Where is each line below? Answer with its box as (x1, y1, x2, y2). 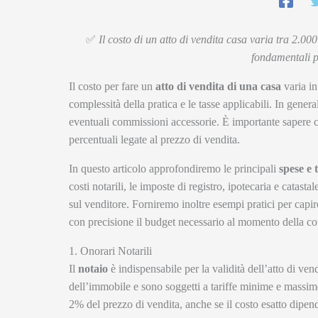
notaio (78, 263, 108, 275)
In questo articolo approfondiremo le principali (69, 163, 279, 175)
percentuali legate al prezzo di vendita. (69, 133, 240, 146)
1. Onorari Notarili (69, 245, 152, 258)
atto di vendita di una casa (155, 80, 281, 93)
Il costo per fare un (69, 80, 155, 93)
